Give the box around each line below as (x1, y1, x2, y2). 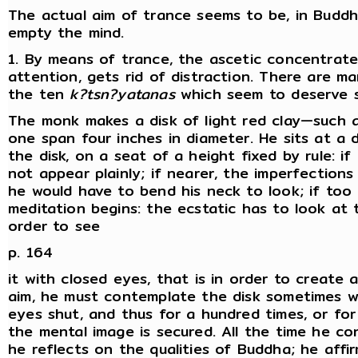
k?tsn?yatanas (70, 82, 175, 106)
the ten (8, 82, 70, 106)
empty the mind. (8, 21, 125, 45)
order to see (8, 214, 101, 238)
